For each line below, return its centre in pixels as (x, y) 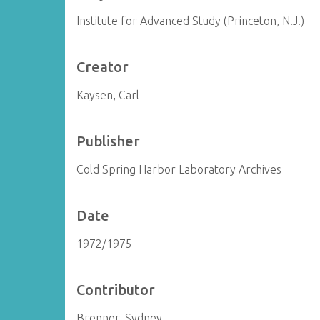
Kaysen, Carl (108, 95)
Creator (103, 67)
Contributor (116, 290)
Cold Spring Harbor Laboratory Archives (179, 169)
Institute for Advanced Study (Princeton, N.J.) (191, 21)
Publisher (109, 141)
